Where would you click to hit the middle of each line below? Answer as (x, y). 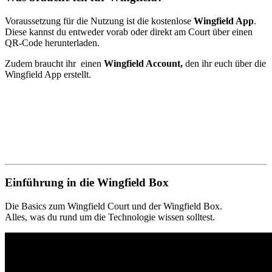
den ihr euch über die (226, 63)
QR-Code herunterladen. (52, 42)
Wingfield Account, (144, 63)
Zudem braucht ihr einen (54, 63)
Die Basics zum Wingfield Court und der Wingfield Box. (114, 206)
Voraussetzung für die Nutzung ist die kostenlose (99, 21)
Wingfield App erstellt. (49, 74)
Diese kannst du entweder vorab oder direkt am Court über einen (129, 32)
